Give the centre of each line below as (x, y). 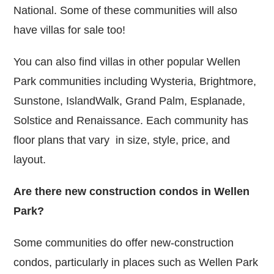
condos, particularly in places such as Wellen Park (136, 262)
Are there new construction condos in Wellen (132, 191)
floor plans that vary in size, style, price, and (122, 140)
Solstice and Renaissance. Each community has (131, 120)
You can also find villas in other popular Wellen (127, 61)
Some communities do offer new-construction (124, 243)
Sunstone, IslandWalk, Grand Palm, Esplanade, (130, 101)
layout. (30, 159)
